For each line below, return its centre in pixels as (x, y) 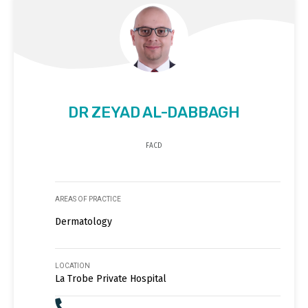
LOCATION (73, 266)
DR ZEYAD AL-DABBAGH (154, 113)
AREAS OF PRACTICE (88, 199)
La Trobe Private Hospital (111, 279)
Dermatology (84, 222)
